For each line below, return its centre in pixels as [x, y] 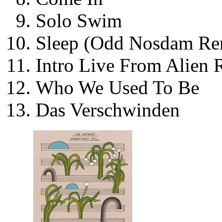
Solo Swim [79, 21]
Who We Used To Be [117, 88]
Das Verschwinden [108, 110]
